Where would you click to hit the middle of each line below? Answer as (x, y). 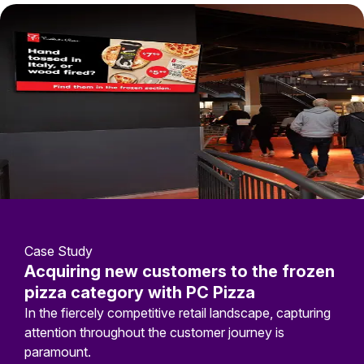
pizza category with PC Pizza (140, 292)
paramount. (58, 352)
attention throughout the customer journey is (154, 332)
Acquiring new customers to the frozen (180, 271)
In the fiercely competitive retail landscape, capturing (178, 313)
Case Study (58, 251)
